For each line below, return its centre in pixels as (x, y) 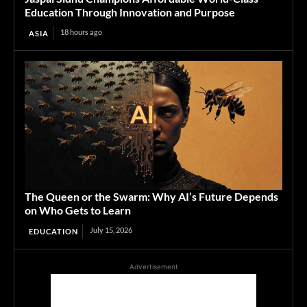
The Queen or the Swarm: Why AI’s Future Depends (151, 196)
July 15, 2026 (111, 230)
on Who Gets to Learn (78, 210)
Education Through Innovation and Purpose (130, 12)
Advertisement (153, 266)
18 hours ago (81, 32)
